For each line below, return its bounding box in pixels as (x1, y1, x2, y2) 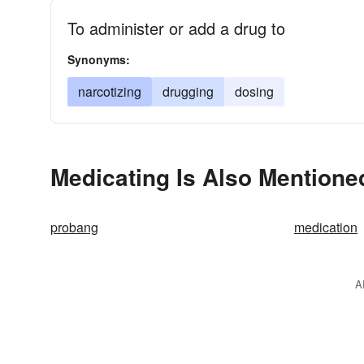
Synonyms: (67, 51, 130, 67)
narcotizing (78, 82, 141, 101)
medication (294, 218, 357, 236)
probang (50, 218, 98, 236)
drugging (162, 82, 214, 101)
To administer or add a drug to (67, 16, 285, 40)
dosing (235, 82, 274, 101)
